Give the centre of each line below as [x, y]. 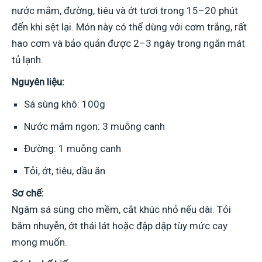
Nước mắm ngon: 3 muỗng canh [94, 126]
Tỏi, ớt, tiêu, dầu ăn [65, 170]
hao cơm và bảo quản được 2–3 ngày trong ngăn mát [128, 43]
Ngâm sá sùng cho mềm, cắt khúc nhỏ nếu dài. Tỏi [121, 209]
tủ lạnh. [27, 59]
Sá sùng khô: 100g [65, 104]
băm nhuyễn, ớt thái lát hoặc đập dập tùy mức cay [120, 225]
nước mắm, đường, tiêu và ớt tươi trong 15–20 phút [125, 10]
